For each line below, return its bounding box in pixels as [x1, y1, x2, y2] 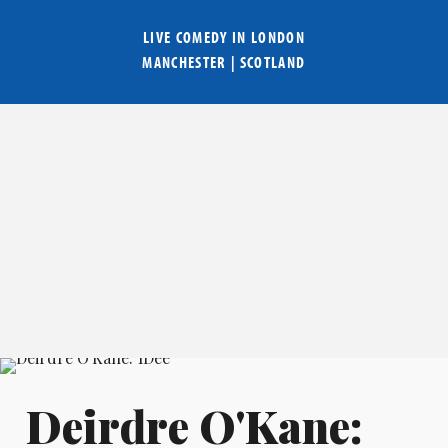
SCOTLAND [239, 52, 306, 73]
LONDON [251, 27, 305, 48]
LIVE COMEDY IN [142, 27, 251, 48]
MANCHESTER [142, 52, 227, 73]
